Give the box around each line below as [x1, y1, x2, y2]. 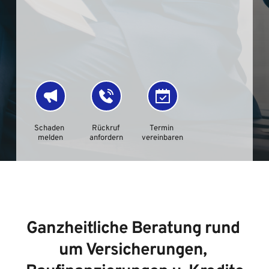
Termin [150, 124, 174, 133]
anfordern [89, 133, 124, 143]
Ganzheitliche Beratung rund [26, 218, 240, 240]
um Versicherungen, [59, 240, 207, 261]
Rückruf [91, 124, 119, 133]
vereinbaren [142, 133, 184, 143]
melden [37, 133, 63, 143]
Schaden [34, 124, 65, 133]
